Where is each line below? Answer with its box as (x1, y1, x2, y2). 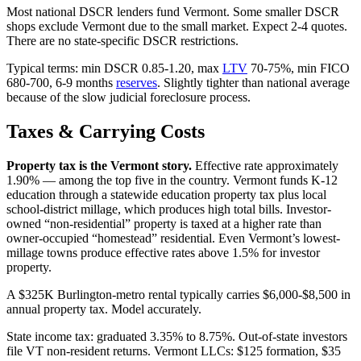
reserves (116, 76, 157, 90)
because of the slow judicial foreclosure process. (6, 90, 251, 105)
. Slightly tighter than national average (157, 76, 350, 90)
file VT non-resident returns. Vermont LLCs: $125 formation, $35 (6, 344, 341, 359)
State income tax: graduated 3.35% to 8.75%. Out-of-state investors (6, 330, 347, 344)
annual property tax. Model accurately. (6, 302, 201, 317)
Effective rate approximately (192, 159, 338, 173)
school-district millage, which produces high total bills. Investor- (6, 202, 331, 217)
